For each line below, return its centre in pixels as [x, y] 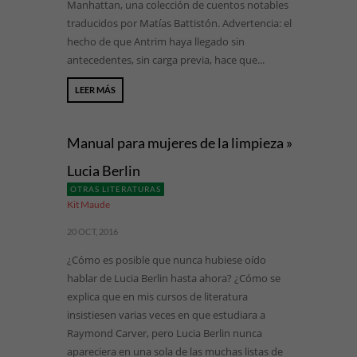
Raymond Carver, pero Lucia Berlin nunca [165, 333]
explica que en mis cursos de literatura [157, 296]
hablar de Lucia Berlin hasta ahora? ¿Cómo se [174, 278]
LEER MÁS [95, 90]
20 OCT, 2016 [92, 231]
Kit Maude [88, 204]
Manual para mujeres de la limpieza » [180, 143]
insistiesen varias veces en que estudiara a [166, 315]
